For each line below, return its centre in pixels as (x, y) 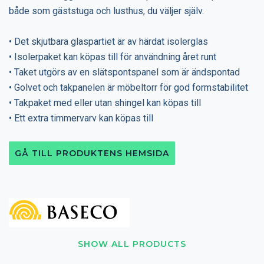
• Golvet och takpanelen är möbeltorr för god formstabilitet (128, 87)
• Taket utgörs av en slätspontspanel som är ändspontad (124, 72)
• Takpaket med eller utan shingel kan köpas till (105, 103)
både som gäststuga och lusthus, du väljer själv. (106, 11)
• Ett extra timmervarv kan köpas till (81, 118)
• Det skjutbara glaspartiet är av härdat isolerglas (108, 41)
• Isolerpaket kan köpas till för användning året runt (113, 57)
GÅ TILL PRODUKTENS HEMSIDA (92, 153)
